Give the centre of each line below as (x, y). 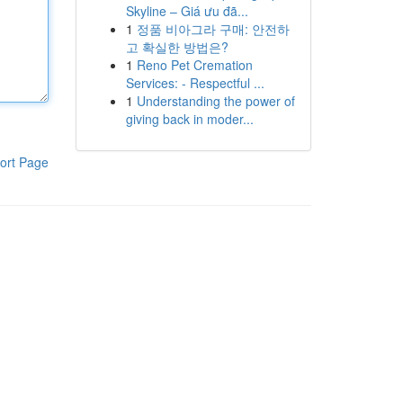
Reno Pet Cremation (194, 65)
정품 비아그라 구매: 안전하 (213, 29)
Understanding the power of (215, 101)
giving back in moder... (189, 119)
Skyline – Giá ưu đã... (187, 11)
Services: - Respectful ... (195, 83)
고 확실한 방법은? (177, 47)
